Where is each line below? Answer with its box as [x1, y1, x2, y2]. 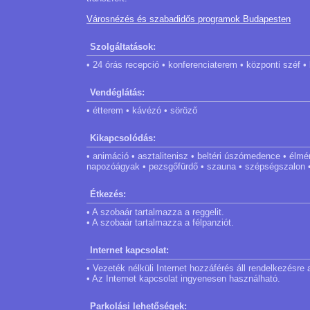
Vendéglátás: [90, 87, 145, 98]
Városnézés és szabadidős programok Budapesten [86, 14, 291, 24]
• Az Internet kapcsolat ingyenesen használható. [86, 273, 280, 284]
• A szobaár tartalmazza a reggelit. [86, 207, 224, 217]
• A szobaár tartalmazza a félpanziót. [86, 217, 234, 228]
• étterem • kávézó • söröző [86, 105, 197, 116]
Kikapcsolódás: [90, 133, 156, 143]
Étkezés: [90, 189, 126, 199]
